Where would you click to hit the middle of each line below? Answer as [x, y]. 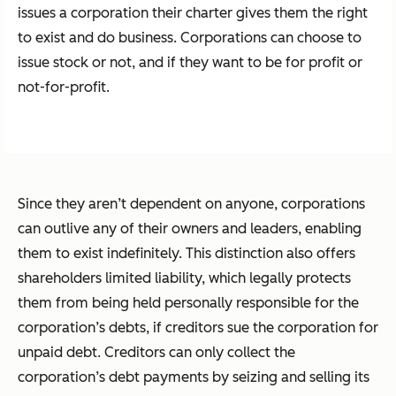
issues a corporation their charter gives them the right [193, 13]
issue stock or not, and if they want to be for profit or [190, 63]
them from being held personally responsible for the [188, 303]
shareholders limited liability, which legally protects [184, 278]
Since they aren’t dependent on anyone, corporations [191, 204]
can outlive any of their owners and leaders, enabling [190, 229]
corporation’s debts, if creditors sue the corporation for [198, 328]
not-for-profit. [64, 88]
